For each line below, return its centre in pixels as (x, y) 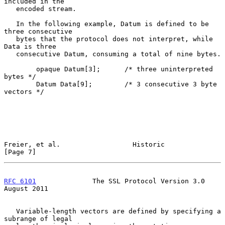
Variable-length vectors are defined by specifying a (10, 211)
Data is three (30, 46)
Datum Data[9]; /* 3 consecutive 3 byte (20, 84)
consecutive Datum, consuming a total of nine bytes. (10, 54)
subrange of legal (38, 218)
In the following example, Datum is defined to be (10, 24)
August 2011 (26, 188)
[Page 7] (20, 152)
